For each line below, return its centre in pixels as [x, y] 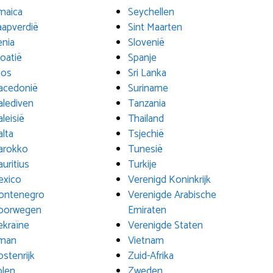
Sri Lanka [147, 73]
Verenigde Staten [166, 225]
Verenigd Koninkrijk [170, 180]
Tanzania [147, 104]
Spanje [143, 58]
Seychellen [151, 12]
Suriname [148, 88]
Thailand [146, 119]
